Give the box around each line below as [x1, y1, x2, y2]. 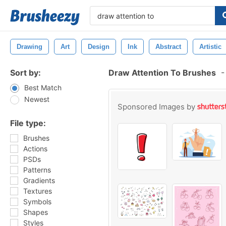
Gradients [23, 176, 55, 185]
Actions [23, 144, 47, 153]
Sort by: [10, 68, 41, 78]
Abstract [155, 43, 181, 50]
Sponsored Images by [118, 102, 197, 111]
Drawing [17, 43, 42, 50]
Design [88, 43, 109, 50]
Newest [24, 95, 49, 103]
